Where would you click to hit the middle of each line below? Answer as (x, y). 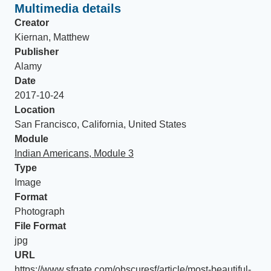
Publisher (37, 52)
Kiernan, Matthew (52, 37)
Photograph (40, 211)
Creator (32, 23)
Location (35, 110)
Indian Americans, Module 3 (74, 153)
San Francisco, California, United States (100, 124)
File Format (40, 226)
